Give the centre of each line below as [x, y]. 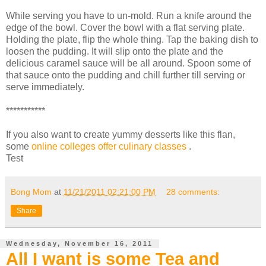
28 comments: [193, 192]
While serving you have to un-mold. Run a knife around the [129, 16]
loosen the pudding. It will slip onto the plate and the [115, 52]
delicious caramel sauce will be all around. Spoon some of [128, 64]
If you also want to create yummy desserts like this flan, [121, 135]
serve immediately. [45, 87]
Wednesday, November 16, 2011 [80, 244]
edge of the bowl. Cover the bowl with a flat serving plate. [125, 28]
